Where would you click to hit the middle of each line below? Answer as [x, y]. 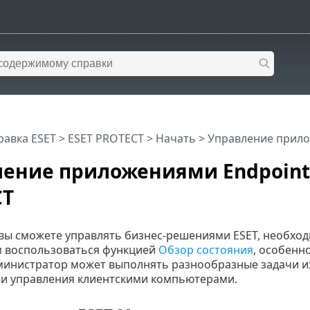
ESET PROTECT [106, 138]
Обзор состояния [206, 249]
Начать [175, 138]
